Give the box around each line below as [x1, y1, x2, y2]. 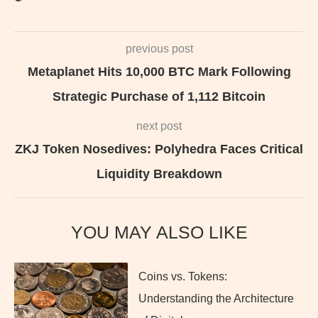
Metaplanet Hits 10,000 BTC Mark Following [27, 65, 291, 79]
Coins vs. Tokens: [138, 270, 227, 283]
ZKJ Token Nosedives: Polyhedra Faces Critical [15, 142, 303, 157]
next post [136, 120, 182, 133]
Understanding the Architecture [138, 292, 294, 305]
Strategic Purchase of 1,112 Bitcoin [53, 89, 265, 104]
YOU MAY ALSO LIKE [70, 222, 248, 243]
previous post [125, 43, 193, 55]
